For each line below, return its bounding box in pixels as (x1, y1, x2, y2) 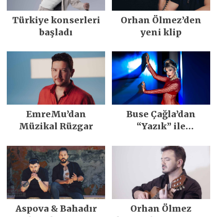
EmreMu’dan (26, 108, 86, 120)
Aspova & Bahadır (15, 202, 97, 214)
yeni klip (140, 27, 182, 38)
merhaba (140, 133, 182, 144)
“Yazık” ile (136, 121, 186, 132)
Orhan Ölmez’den (120, 15, 201, 26)
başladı (39, 27, 73, 38)
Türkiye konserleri (12, 15, 100, 26)
